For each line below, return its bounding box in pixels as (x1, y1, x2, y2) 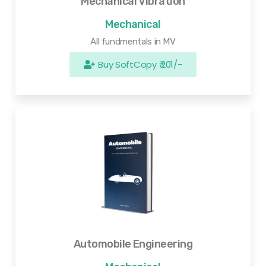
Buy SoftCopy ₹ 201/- (98, 58, 182, 71)
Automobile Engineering (73, 237, 193, 251)
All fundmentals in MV (90, 36, 176, 47)
